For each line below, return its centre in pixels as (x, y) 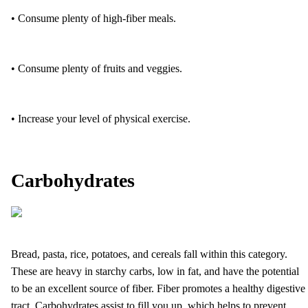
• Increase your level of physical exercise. (101, 118)
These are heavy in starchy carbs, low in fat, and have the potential (155, 271)
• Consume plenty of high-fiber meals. (93, 18)
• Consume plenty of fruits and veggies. (97, 68)
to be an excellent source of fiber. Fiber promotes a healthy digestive (158, 288)
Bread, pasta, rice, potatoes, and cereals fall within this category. (149, 254)
